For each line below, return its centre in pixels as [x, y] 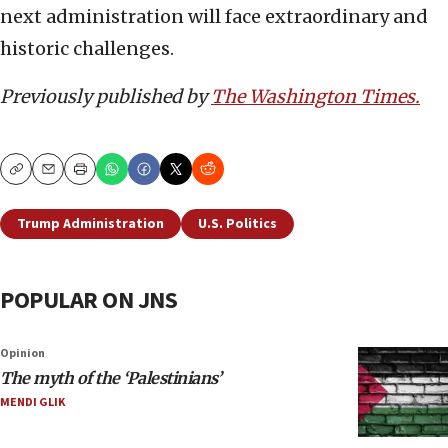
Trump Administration [90, 224]
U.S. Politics [237, 224]
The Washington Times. [315, 97]
